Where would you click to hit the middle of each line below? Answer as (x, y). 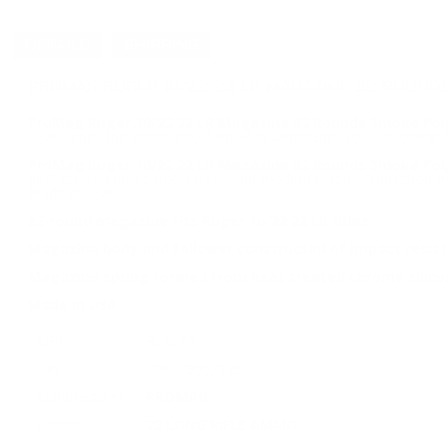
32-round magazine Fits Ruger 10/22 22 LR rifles (198, 220)
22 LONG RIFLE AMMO (221, 424)
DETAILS (58, 46)
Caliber (58, 424)
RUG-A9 (171, 340)
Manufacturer (80, 396)
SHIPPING (161, 46)
